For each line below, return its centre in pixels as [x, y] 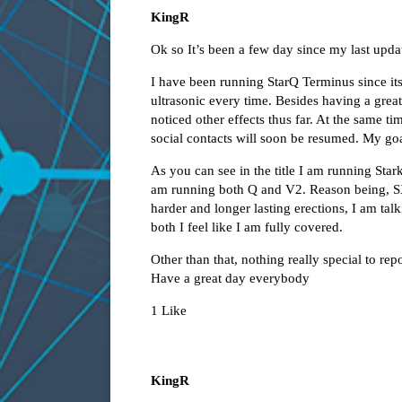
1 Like [169, 311]
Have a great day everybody [230, 279]
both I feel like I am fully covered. [247, 227]
